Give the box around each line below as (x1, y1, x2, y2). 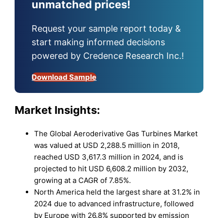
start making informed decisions (32, 37, 165, 48)
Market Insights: (15, 104, 101, 117)
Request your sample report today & (32, 23, 182, 34)
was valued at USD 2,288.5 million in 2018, (34, 140, 180, 150)
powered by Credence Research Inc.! (32, 51, 184, 61)
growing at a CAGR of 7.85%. (34, 175, 131, 185)
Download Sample (32, 73, 97, 82)
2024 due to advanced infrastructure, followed (34, 199, 194, 208)
